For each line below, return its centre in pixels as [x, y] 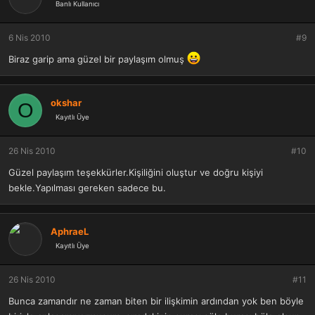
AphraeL [70, 231]
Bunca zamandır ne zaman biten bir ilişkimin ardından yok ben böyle [156, 301]
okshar [66, 102]
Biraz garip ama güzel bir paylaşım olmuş [98, 59]
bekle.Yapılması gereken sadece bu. [87, 188]
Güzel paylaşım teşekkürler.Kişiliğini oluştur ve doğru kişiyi [136, 173]
